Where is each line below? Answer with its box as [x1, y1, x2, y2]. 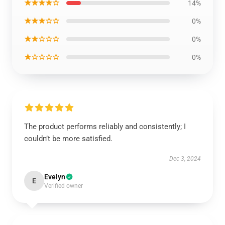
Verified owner [44, 182, 83, 189]
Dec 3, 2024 [169, 155, 201, 162]
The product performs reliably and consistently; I [24, 122, 186, 131]
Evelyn [44, 173, 65, 181]
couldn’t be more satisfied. [24, 134, 113, 143]
